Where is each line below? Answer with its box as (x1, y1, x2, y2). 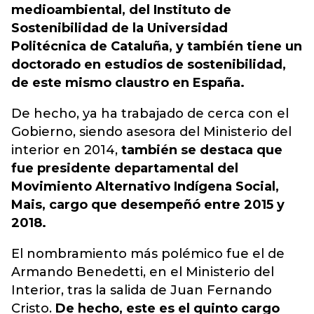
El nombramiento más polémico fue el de (11, 246, 285, 261)
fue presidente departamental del (11, 161, 238, 176)
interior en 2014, (11, 142, 121, 158)
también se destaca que (121, 142, 282, 158)
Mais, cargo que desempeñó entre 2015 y (11, 197, 285, 212)
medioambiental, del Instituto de (11, 2, 231, 18)
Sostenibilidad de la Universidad (11, 20, 228, 36)
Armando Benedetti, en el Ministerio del (11, 264, 274, 280)
